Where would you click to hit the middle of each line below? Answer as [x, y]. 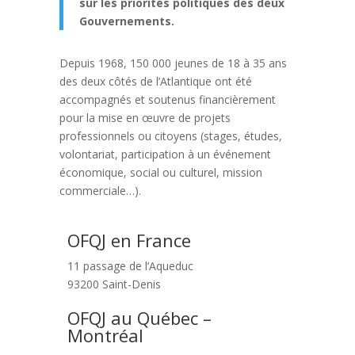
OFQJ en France [129, 240]
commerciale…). [103, 190]
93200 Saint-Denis [114, 284]
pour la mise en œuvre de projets [145, 117]
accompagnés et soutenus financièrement [167, 99]
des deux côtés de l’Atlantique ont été [155, 81]
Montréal [105, 335]
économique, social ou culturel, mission [160, 172]
